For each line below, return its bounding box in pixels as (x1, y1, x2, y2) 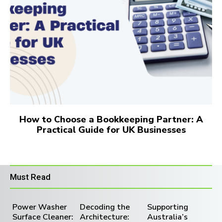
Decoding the (79, 202, 130, 213)
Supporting (147, 202, 188, 213)
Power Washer (12, 202, 67, 213)
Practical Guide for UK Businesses (36, 124, 186, 136)
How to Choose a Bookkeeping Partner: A (19, 113, 203, 126)
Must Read (10, 172, 51, 182)
